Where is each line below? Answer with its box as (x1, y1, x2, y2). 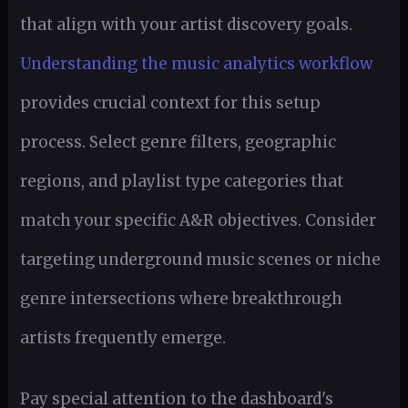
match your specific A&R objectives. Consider (19, 209, 376, 230)
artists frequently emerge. (19, 327, 226, 348)
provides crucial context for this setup (19, 92, 321, 113)
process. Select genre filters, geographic (19, 131, 336, 152)
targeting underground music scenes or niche (19, 249, 381, 270)
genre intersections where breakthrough (19, 288, 342, 309)
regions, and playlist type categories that (19, 170, 343, 191)
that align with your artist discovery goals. (19, 14, 352, 35)
